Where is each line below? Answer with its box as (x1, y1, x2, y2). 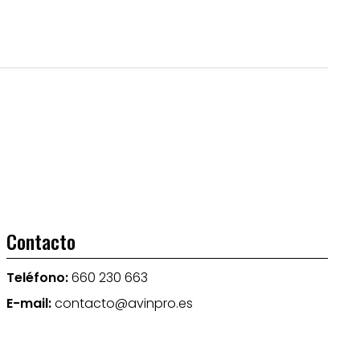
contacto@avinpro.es (54, 293, 193, 313)
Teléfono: (6, 268, 68, 287)
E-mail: (6, 293, 51, 313)
